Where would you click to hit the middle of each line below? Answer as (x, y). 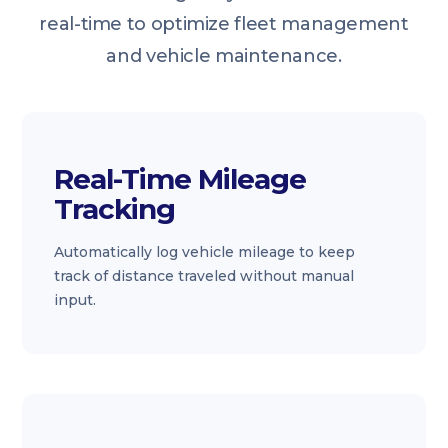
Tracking (115, 209)
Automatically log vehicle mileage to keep (205, 252)
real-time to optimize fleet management (224, 24)
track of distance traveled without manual (204, 276)
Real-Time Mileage (180, 179)
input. (75, 300)
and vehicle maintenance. (224, 56)
